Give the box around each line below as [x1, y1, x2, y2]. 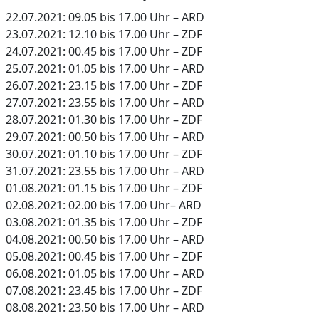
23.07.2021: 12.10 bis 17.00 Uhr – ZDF [6, 26, 202, 42]
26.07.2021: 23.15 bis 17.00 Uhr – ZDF [6, 78, 202, 93]
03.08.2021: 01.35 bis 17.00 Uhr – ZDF [6, 214, 202, 230]
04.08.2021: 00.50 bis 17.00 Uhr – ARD [6, 231, 204, 247]
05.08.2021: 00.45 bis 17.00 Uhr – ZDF [6, 249, 202, 264]
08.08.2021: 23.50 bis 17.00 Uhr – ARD [6, 300, 204, 315]
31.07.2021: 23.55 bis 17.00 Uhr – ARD [6, 163, 204, 179]
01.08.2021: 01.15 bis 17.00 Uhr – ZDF [6, 180, 202, 196]
